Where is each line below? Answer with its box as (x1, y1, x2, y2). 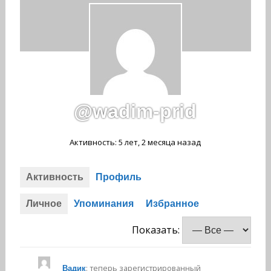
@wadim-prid (74, 100, 197, 122)
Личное (25, 198, 62, 209)
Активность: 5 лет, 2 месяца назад (70, 137, 201, 148)
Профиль (95, 172, 142, 183)
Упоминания (73, 198, 134, 209)
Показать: (132, 223, 180, 237)
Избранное (145, 198, 199, 209)
